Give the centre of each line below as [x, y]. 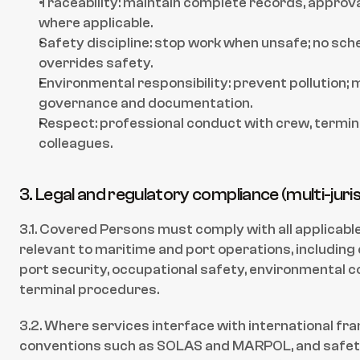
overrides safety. [96, 63]
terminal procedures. [89, 290]
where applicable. [96, 23]
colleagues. [76, 143]
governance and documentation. [145, 103]
